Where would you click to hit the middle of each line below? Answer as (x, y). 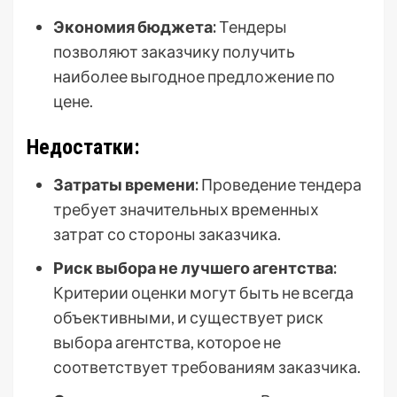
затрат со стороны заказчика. (167, 234)
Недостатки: (83, 148)
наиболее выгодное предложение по (194, 77)
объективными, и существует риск (188, 318)
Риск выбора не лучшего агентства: (195, 268)
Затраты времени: (126, 185)
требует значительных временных (186, 210)
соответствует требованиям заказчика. (207, 367)
